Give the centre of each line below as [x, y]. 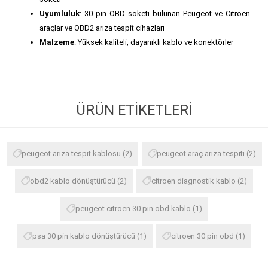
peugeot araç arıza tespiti [200, 153]
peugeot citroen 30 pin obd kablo [133, 208]
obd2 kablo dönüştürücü [73, 181]
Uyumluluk [60, 13]
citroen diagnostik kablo [194, 181]
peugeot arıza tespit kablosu [71, 153]
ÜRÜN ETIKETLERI [134, 110]
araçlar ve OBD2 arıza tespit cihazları [102, 28]
